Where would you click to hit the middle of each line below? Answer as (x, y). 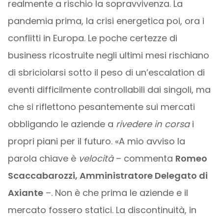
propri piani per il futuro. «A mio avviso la (96, 141)
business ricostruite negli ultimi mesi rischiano (108, 55)
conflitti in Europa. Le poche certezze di (92, 38)
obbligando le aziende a (62, 124)
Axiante (25, 193)
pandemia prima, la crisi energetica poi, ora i (106, 21)
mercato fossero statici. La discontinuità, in (102, 210)
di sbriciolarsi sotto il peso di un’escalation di (106, 72)
